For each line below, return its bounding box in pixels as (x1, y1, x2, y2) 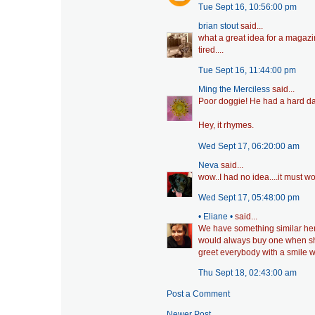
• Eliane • (198, 211, 233, 221)
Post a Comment (167, 288, 230, 299)
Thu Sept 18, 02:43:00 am (198, 268, 297, 278)
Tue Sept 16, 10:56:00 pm (198, 1, 297, 12)
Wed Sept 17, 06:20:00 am (198, 141, 300, 151)
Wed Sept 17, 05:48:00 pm (198, 192, 300, 202)
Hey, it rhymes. (198, 120, 254, 131)
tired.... (198, 44, 224, 55)
